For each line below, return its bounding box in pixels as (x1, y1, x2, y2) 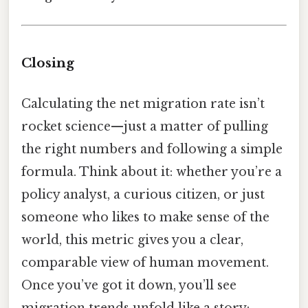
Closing (21, 54, 74, 71)
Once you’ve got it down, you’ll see (21, 278, 236, 294)
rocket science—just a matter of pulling (21, 119, 268, 135)
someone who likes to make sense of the (21, 210, 269, 225)
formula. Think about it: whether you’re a (21, 164, 282, 180)
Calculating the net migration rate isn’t (21, 96, 265, 112)
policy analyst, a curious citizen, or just (21, 187, 265, 203)
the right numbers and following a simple (21, 142, 283, 157)
